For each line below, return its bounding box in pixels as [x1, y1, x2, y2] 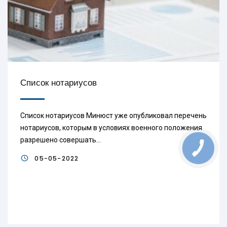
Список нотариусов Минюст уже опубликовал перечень [20, 111, 207, 120]
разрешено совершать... [20, 136, 101, 144]
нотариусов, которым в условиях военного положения [20, 124, 202, 132]
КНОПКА [187, 141, 210, 149]
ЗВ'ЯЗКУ [187, 148, 209, 157]
